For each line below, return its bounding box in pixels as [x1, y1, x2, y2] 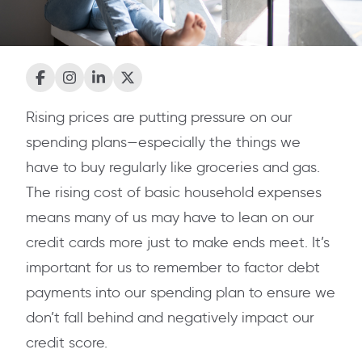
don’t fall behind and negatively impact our [26, 309, 314, 327]
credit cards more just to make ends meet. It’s [26, 234, 330, 252]
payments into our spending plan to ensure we [26, 284, 335, 302]
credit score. [26, 334, 107, 352]
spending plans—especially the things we [26, 133, 301, 152]
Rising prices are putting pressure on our [26, 108, 293, 127]
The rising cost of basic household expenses [26, 183, 322, 202]
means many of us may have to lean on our [26, 208, 314, 227]
